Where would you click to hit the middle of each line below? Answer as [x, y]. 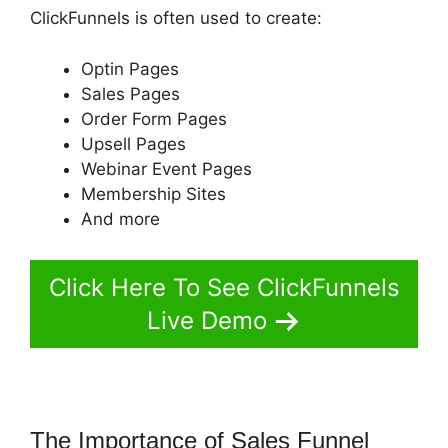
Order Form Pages [154, 118]
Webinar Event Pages [166, 168]
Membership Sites [153, 193]
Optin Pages [130, 68]
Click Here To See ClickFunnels [224, 288]
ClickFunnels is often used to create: [176, 18]
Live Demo [207, 321]
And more [120, 218]
